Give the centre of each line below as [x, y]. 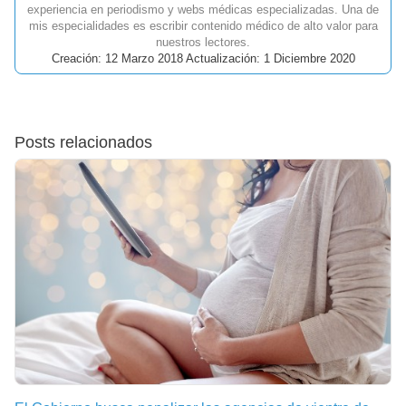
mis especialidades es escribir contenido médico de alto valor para [203, 26]
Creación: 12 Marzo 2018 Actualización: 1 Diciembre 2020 [203, 59]
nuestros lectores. [203, 43]
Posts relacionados [83, 143]
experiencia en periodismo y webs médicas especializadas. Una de [203, 10]
